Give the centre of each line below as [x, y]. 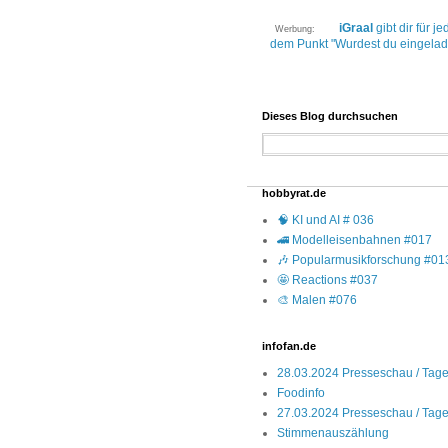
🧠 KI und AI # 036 [325, 220]
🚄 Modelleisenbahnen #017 [354, 240]
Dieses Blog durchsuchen [330, 116]
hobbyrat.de [294, 193]
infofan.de [289, 346]
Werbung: [305, 29]
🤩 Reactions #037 [327, 280]
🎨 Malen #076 [317, 300]
